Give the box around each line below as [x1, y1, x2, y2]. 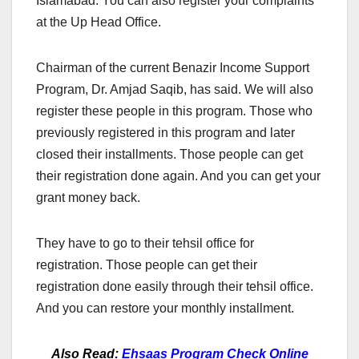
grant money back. [36, 190, 143, 204]
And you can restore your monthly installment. [36, 301, 294, 315]
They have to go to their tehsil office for [36, 236, 254, 250]
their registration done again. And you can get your [36, 168, 321, 183]
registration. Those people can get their [36, 257, 257, 272]
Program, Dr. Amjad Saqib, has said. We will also [36, 82, 313, 96]
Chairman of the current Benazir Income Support [36, 60, 309, 75]
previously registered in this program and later [36, 125, 295, 139]
